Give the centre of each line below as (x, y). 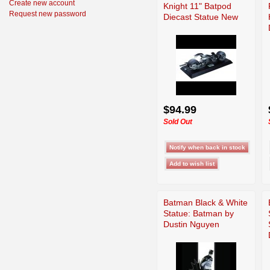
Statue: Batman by (199, 213)
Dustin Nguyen (191, 224)
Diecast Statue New (201, 17)
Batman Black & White (206, 202)
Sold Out (178, 121)
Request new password (48, 14)
